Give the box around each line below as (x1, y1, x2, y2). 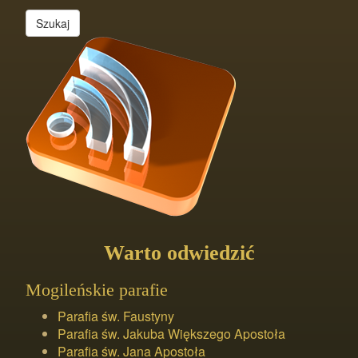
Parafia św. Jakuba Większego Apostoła (58, 324, 285, 343)
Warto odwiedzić (103, 241, 255, 265)
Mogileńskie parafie (26, 279, 168, 300)
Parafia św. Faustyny (58, 306, 174, 325)
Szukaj (36, 14, 70, 31)
